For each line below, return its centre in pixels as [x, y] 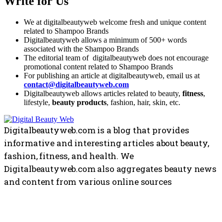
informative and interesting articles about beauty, [107, 143]
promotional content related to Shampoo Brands [98, 66]
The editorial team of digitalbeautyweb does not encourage [116, 57]
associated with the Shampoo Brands [81, 49]
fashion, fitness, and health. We [69, 156]
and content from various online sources [88, 181]
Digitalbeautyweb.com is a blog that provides [97, 130]
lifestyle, [38, 102]
